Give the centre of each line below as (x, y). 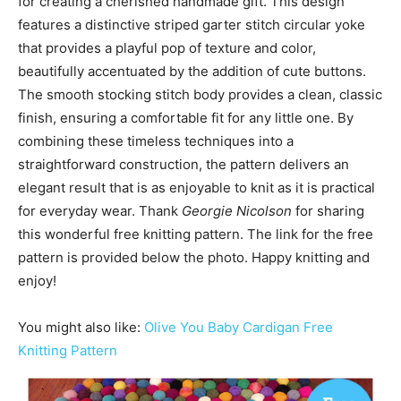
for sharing (330, 211)
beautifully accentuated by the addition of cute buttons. (192, 72)
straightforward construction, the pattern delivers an (183, 165)
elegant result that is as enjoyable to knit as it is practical (196, 188)
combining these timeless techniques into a (156, 141)
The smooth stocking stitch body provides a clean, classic (200, 95)
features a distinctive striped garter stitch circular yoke (192, 25)
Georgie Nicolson (237, 211)
